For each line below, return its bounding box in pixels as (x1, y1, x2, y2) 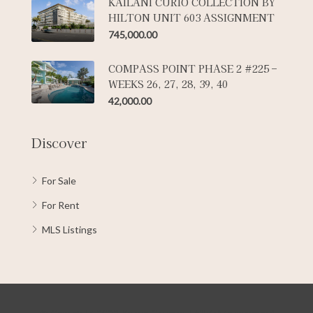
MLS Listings (42, 224, 97, 235)
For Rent (42, 199, 80, 211)
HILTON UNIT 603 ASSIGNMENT (108, 10, 275, 24)
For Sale (42, 175, 76, 187)
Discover (31, 133, 87, 152)
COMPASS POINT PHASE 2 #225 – (108, 61, 277, 75)
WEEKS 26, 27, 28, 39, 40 (108, 77, 228, 91)
